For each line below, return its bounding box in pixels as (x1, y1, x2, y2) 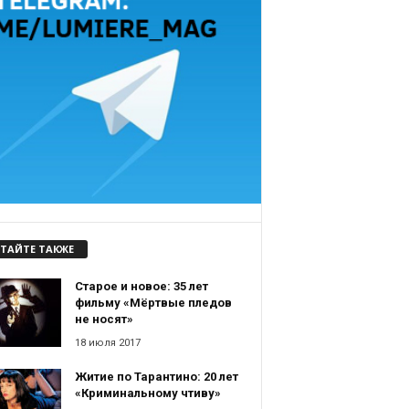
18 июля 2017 (74, 337, 141, 350)
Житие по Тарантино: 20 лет (74, 370, 238, 384)
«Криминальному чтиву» (74, 386, 221, 401)
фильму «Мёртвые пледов (74, 296, 232, 310)
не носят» (74, 312, 133, 327)
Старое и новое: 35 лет (74, 279, 208, 294)
